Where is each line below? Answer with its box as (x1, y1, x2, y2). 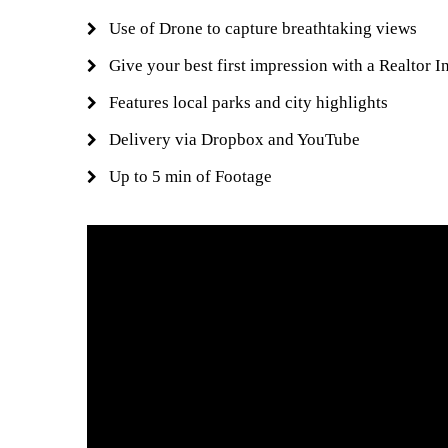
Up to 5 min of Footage (109, 167, 272, 186)
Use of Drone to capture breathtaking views (109, 19, 417, 38)
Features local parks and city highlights (109, 93, 388, 112)
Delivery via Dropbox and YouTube (109, 130, 360, 149)
